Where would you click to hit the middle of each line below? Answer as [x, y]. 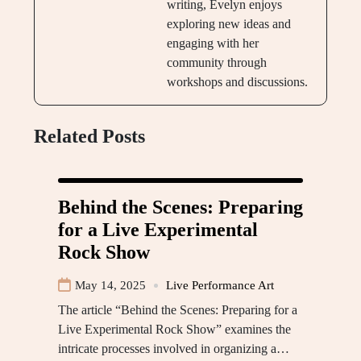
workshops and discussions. [237, 82]
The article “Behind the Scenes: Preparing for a [178, 310]
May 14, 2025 [110, 286]
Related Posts [89, 137]
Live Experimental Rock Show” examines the [174, 330]
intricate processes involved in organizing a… [174, 349]
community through [216, 63]
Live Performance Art [220, 286]
